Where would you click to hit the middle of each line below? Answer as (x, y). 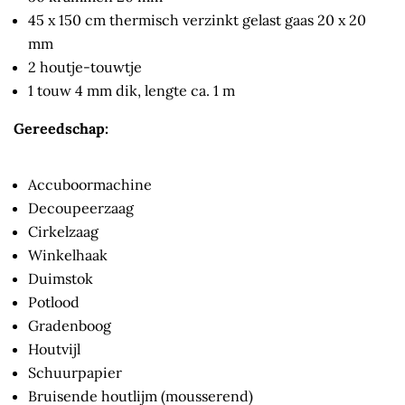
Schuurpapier (75, 373)
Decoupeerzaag (81, 208)
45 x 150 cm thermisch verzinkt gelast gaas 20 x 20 (197, 20)
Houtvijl (54, 349)
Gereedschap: (61, 129)
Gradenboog (70, 326)
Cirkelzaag (63, 232)
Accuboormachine (90, 185)
